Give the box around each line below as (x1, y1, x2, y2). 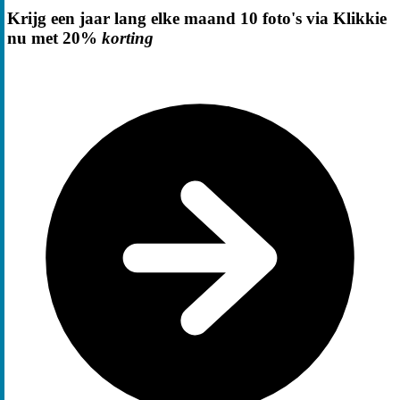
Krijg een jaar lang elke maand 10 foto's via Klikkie (7, 9, 387, 29)
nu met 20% (7, 29, 102, 48)
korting (102, 29, 154, 48)
